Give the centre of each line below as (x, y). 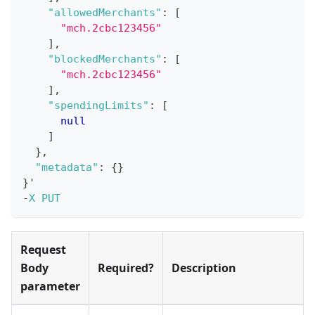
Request (43, 250)
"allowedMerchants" (105, 13)
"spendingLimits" (98, 106)
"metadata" (67, 168)
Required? (126, 268)
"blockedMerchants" (105, 59)
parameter (50, 287)
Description (204, 268)
